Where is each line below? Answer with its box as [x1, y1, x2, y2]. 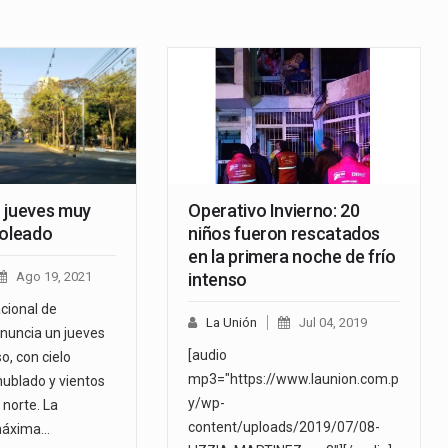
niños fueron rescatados [188, 223, 381, 245]
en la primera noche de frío [188, 246, 396, 268]
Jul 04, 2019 [299, 315, 368, 331]
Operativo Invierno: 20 [188, 200, 360, 222]
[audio [188, 347, 228, 364]
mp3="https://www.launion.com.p [188, 371, 400, 388]
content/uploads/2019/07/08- [188, 419, 381, 436]
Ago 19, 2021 [15, 269, 92, 285]
